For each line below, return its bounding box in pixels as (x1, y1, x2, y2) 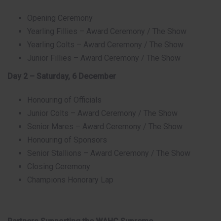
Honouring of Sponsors (27, 135, 107, 145)
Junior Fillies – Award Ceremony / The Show (27, 53, 181, 63)
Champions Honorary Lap (27, 175, 113, 184)
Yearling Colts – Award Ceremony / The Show (27, 39, 184, 49)
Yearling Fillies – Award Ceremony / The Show (27, 26, 186, 36)
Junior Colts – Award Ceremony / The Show (27, 108, 178, 118)
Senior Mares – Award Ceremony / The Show (27, 121, 183, 131)
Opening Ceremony (27, 13, 93, 23)
